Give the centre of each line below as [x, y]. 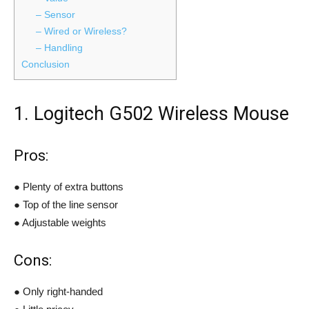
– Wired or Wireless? [82, 31]
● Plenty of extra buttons [69, 186]
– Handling [60, 47]
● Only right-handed [58, 291]
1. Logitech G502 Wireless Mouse [151, 113]
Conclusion [46, 64]
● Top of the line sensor [66, 204]
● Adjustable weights [60, 222]
